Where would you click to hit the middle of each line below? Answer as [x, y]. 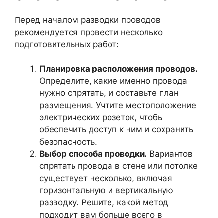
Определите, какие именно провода [113, 81]
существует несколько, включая [106, 178]
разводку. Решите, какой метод [104, 202]
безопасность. [68, 142]
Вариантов [170, 154]
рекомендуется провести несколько [89, 32]
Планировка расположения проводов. [118, 69]
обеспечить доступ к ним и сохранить [116, 129]
